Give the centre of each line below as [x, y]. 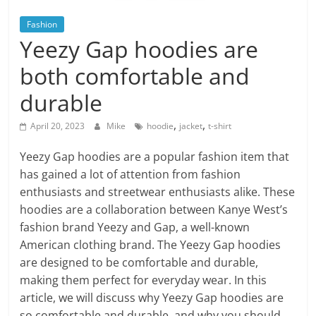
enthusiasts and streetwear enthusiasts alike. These [158, 192]
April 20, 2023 [58, 126]
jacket [191, 126]
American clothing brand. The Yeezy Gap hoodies [151, 245]
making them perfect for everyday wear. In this [144, 280]
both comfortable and [135, 76]
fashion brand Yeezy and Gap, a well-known [135, 227]
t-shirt [220, 126]
